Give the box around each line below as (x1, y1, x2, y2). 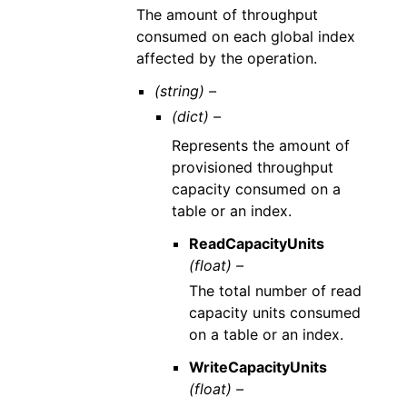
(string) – (154, 82, 216, 100)
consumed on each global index (136, 27, 356, 45)
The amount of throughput (136, 5, 319, 24)
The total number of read (188, 282, 362, 300)
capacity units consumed (188, 303, 361, 322)
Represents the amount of (171, 136, 350, 154)
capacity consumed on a (171, 180, 341, 198)
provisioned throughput (171, 158, 333, 176)
